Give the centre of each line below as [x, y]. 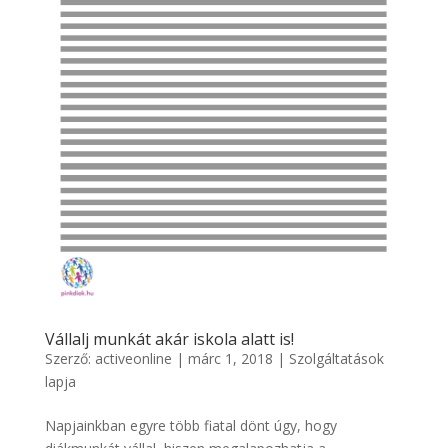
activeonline [133, 359]
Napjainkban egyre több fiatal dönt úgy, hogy [190, 426]
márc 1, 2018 [230, 359]
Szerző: [69, 359]
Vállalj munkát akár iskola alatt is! [169, 339]
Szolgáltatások [336, 359]
